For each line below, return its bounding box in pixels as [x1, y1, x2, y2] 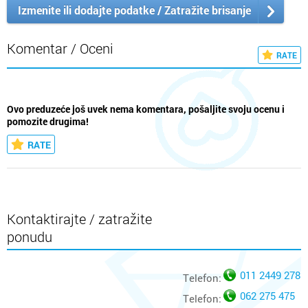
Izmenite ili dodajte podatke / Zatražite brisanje [18, 2, 251, 17]
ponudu [7, 228, 52, 246]
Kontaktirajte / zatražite [7, 210, 152, 228]
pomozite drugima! [7, 115, 89, 129]
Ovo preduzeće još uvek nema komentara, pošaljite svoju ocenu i [7, 103, 285, 116]
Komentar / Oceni [7, 39, 113, 58]
